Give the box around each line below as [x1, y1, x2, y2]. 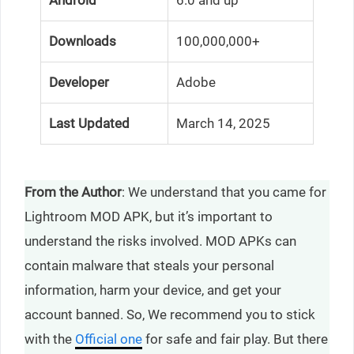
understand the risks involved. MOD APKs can [24, 233, 296, 249]
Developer [49, 73, 109, 90]
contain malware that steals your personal [24, 258, 274, 273]
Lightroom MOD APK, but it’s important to [24, 209, 273, 224]
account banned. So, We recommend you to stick [24, 307, 315, 322]
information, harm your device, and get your [24, 282, 281, 298]
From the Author [24, 184, 122, 200]
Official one [75, 331, 142, 347]
